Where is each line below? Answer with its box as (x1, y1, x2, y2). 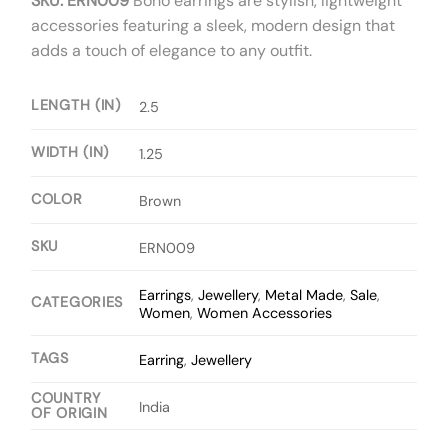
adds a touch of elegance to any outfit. (31, 39, 312, 61)
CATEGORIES (31, 293, 124, 312)
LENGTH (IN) (31, 96, 121, 115)
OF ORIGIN (31, 404, 108, 423)
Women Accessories (197, 303, 333, 322)
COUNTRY (31, 389, 102, 408)
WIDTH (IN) (31, 143, 110, 162)
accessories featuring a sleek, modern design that (31, 14, 395, 36)
